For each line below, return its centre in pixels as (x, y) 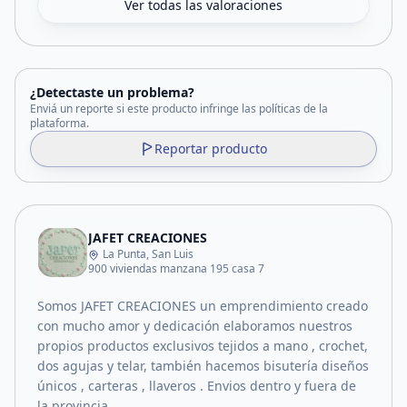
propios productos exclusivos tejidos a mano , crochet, (203, 346)
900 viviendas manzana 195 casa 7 (176, 268)
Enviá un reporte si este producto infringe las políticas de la (179, 109)
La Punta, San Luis (148, 254)
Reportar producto (211, 149)
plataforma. (60, 123)
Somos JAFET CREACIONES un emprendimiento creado (203, 306)
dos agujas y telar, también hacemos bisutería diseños (203, 366)
